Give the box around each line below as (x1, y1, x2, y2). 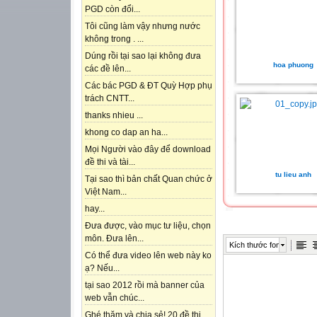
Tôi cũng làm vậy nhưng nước (85, 21, 200, 32)
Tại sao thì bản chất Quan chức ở (85, 174, 212, 185)
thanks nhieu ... (85, 110, 143, 121)
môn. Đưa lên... (85, 234, 144, 244)
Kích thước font (229, 241, 282, 249)
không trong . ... (85, 34, 144, 45)
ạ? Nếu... (85, 263, 120, 274)
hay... (85, 204, 105, 214)
